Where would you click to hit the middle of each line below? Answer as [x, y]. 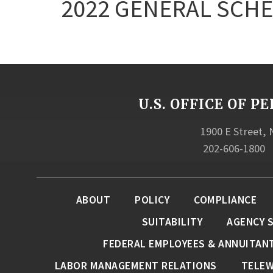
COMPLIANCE [225, 200]
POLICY [152, 200]
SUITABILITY [172, 222]
